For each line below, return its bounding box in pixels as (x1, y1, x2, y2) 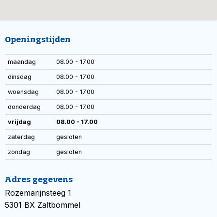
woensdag (8, 88, 39, 95)
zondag (8, 148, 30, 155)
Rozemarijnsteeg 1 (5, 188, 71, 198)
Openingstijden (5, 34, 71, 45)
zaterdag (8, 133, 35, 140)
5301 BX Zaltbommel (5, 200, 80, 210)
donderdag (8, 103, 41, 110)
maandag (8, 58, 36, 65)
